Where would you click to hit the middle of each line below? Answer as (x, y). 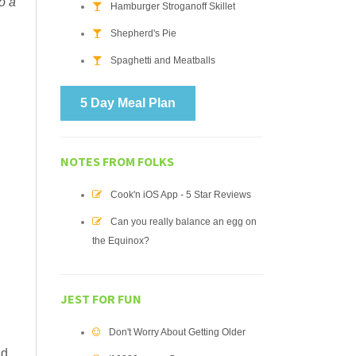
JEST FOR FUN (101, 299)
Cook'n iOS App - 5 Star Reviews (181, 195)
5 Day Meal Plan (128, 103)
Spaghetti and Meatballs (163, 60)
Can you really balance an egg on (184, 222)
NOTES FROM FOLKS (117, 161)
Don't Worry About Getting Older (177, 332)
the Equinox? (121, 241)
